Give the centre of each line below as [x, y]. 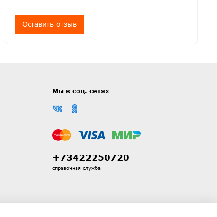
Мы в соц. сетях [81, 91]
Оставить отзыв [50, 24]
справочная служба [77, 167]
